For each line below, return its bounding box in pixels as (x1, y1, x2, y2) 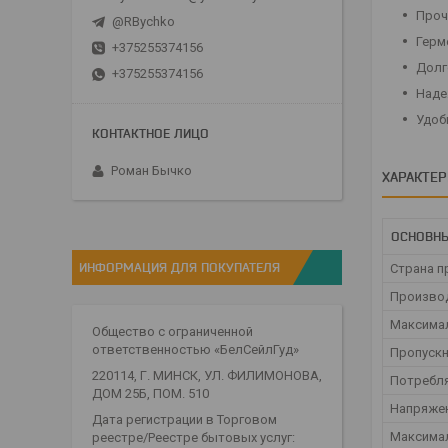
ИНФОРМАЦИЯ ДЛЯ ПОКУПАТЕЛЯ (79, 258, 280, 275)
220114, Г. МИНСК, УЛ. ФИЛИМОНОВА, (92, 367, 322, 383)
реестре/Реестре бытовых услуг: (92, 429, 295, 445)
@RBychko (112, 13, 175, 29)
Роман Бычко (111, 162, 192, 178)
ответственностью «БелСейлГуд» (92, 341, 299, 357)
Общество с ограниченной (92, 323, 253, 339)
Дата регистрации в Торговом (92, 411, 277, 427)
